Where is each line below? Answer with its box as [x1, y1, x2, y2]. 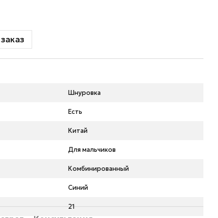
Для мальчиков [68, 145, 116, 154]
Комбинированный [68, 164, 129, 173]
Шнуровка [68, 89, 101, 97]
